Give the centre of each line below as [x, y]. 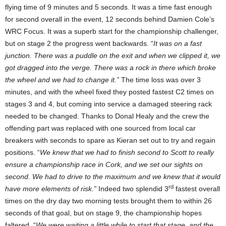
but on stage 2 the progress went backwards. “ [79, 44]
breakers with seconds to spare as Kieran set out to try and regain [110, 140]
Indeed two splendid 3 [132, 189]
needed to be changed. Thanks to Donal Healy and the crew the [107, 116]
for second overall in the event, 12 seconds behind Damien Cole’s [110, 19]
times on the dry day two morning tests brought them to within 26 [108, 201]
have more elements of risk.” [51, 189]
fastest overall [197, 189]
